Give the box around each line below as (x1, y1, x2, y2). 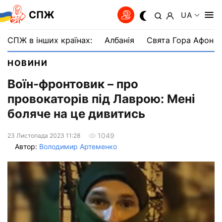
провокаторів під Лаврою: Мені (7, 92, 195, 107)
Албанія (105, 35, 134, 45)
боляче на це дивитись (7, 107, 145, 121)
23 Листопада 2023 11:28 (7, 131, 80, 139)
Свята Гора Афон (147, 35, 214, 45)
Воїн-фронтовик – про (7, 77, 138, 92)
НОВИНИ (7, 58, 48, 68)
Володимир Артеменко (39, 142, 117, 151)
